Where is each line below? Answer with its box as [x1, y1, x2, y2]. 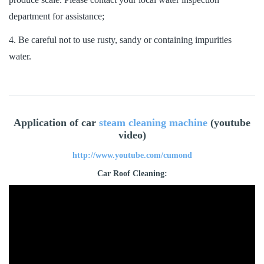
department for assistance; [9, 11, 104, 21]
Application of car [14, 117, 99, 129]
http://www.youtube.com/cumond [72, 151, 192, 160]
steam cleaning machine [99, 117, 207, 129]
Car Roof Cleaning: [97, 169, 167, 179]
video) [118, 129, 146, 141]
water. [9, 51, 31, 62]
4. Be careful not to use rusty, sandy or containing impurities [9, 35, 232, 45]
